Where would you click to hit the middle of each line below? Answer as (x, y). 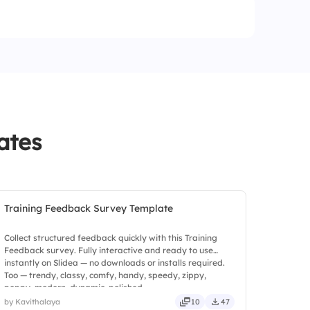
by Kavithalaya (33, 302)
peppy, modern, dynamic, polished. (75, 288)
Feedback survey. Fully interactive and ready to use (109, 250)
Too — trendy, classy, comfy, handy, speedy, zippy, (106, 275)
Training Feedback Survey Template (89, 208)
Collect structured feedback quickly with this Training (111, 238)
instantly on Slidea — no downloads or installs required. (115, 263)
